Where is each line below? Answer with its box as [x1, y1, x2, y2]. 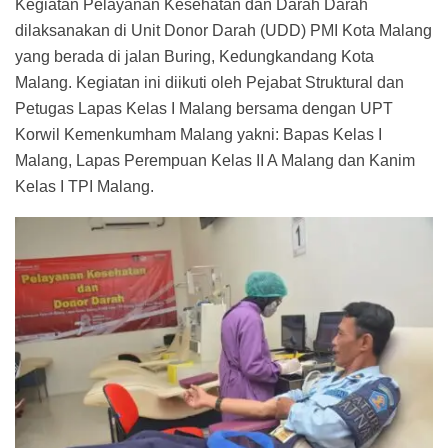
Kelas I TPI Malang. [15, 177, 154, 195]
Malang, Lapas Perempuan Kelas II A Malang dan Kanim [15, 151, 415, 169]
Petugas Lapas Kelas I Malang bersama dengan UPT [15, 99, 393, 117]
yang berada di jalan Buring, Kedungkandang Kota [15, 47, 374, 65]
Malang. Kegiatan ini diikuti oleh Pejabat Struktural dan [15, 73, 404, 91]
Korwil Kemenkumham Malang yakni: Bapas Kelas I [15, 125, 382, 143]
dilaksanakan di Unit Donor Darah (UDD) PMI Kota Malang [15, 21, 432, 39]
